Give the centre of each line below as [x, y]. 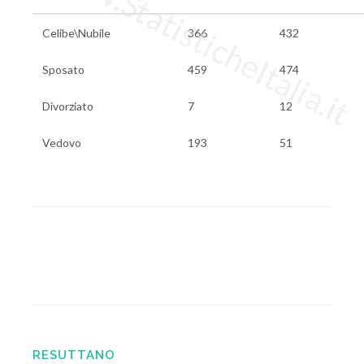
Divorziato [68, 106]
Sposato [63, 69]
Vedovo [62, 143]
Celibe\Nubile [76, 33]
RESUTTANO [74, 355]
